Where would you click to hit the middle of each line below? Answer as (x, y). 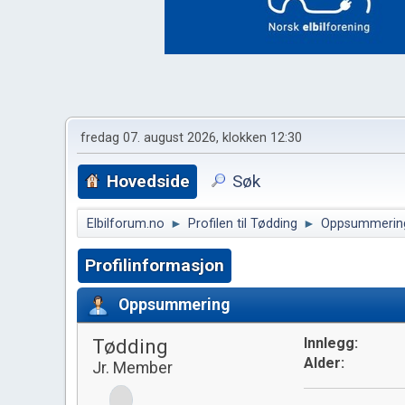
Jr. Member (132, 367)
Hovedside (148, 181)
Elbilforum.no (126, 224)
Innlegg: (330, 343)
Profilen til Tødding (243, 224)
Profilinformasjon (155, 265)
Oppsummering (174, 304)
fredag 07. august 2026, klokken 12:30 (191, 138)
